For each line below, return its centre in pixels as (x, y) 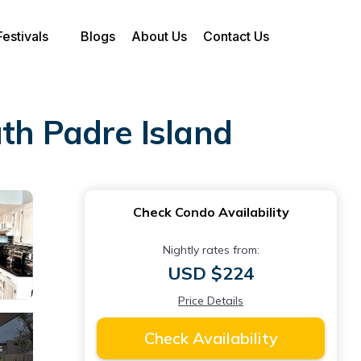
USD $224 (211, 273)
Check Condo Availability (211, 212)
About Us (159, 36)
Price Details (211, 301)
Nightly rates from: (211, 250)
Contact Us (236, 36)
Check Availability (211, 338)
